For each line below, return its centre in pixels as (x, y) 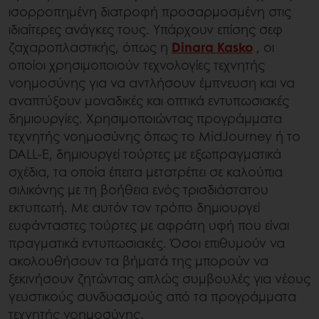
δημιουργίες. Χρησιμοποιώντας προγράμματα (145, 119)
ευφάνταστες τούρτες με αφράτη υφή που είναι (149, 225)
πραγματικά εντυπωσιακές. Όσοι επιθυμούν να (147, 243)
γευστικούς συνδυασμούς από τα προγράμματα (152, 297)
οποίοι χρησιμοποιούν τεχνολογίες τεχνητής (137, 65)
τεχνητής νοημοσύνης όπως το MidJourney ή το (155, 136)
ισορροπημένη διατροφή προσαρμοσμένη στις (150, 12)
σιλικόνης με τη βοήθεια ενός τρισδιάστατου (138, 190)
